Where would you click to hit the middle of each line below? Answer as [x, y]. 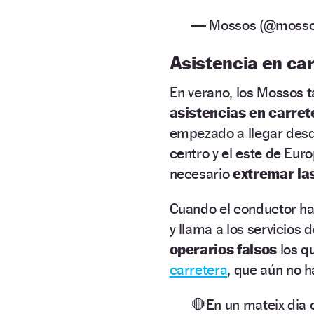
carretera [198, 269]
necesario [199, 173]
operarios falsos [225, 249]
